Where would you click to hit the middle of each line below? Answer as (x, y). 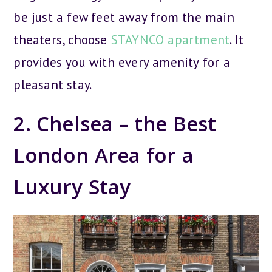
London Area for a (104, 155)
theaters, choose (62, 40)
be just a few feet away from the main (124, 18)
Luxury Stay (72, 187)
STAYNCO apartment (170, 40)
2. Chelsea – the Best (115, 124)
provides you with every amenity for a (122, 63)
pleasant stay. (53, 85)
